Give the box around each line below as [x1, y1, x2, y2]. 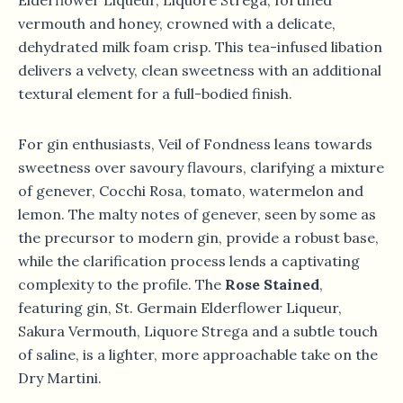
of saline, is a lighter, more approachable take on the [18, 345, 378, 363]
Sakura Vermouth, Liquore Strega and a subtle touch [18, 322, 378, 340]
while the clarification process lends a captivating [18, 252, 360, 270]
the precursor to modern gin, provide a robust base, [18, 228, 379, 246]
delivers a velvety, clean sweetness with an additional [18, 61, 381, 79]
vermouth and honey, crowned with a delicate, [18, 14, 336, 32]
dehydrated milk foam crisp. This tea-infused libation [18, 38, 382, 56]
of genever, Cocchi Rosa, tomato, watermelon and [18, 182, 363, 200]
